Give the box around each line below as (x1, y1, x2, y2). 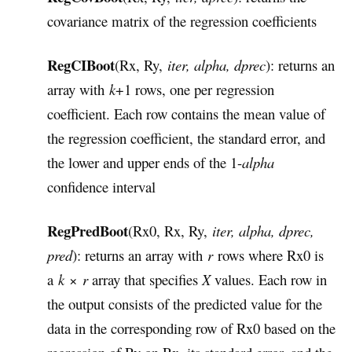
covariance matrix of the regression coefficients (47, 10, 317, 31)
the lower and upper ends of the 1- (47, 152, 242, 173)
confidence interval (47, 177, 156, 197)
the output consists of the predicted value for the (47, 294, 322, 314)
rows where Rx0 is (213, 245, 324, 266)
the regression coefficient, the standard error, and (47, 128, 325, 148)
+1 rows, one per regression (115, 79, 274, 100)
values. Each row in (211, 269, 327, 290)
